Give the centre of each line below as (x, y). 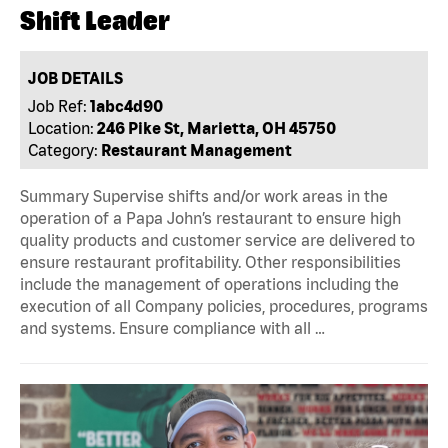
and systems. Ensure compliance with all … (172, 328)
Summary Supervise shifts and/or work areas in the (204, 196)
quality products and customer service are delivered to (217, 240)
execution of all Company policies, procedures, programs (224, 306)
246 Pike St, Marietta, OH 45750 (217, 127)
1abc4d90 (127, 105)
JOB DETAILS (76, 78)
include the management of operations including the (209, 284)
